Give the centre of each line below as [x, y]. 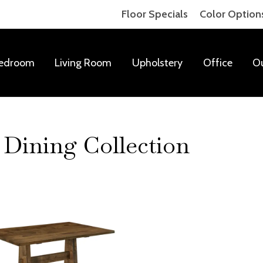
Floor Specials [155, 14]
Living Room [83, 63]
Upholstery [157, 63]
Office [218, 63]
